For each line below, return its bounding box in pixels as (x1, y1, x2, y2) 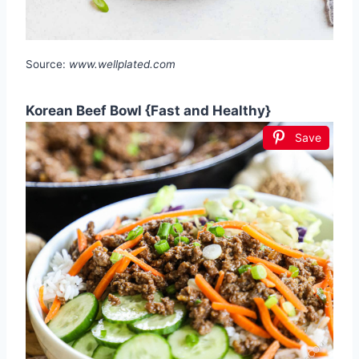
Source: (26, 58, 69, 71)
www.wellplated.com (69, 58, 175, 71)
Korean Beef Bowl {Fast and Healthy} (26, 103, 271, 119)
